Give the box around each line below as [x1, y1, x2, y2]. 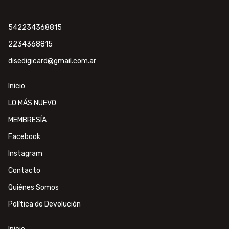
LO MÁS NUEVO [8, 99, 56, 107]
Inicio [8, 82, 25, 90]
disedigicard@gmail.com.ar [8, 57, 96, 65]
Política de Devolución [8, 200, 81, 209]
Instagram [8, 149, 42, 158]
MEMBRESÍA [8, 116, 47, 124]
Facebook [8, 132, 40, 141]
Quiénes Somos [8, 183, 59, 192]
